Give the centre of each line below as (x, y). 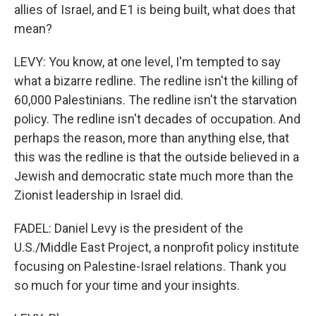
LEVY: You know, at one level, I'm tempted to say (147, 62)
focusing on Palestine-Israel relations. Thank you (150, 266)
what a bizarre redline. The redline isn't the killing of (156, 81)
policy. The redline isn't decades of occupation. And (157, 119)
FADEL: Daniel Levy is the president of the (129, 228)
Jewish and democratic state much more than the (154, 176)
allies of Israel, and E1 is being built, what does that (155, 10)
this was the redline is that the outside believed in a (157, 157)
